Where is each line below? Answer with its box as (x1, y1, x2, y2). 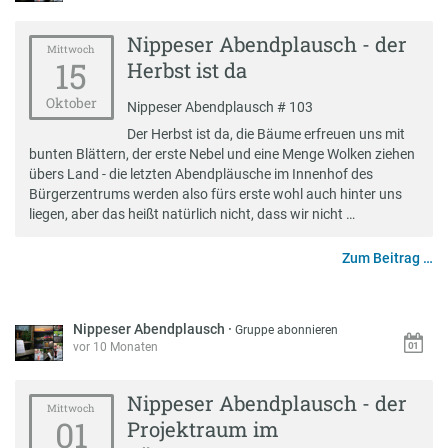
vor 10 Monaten (73, 339, 159, 354)
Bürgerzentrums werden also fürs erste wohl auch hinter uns (28, 185, 402, 202)
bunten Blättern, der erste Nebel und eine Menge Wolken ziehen (28, 145, 415, 162)
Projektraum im (127, 416, 280, 444)
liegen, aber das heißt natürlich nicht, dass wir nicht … (28, 205, 355, 222)
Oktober (45, 94, 97, 113)
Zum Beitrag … (342, 249, 433, 266)
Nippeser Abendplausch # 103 (127, 98, 314, 115)
